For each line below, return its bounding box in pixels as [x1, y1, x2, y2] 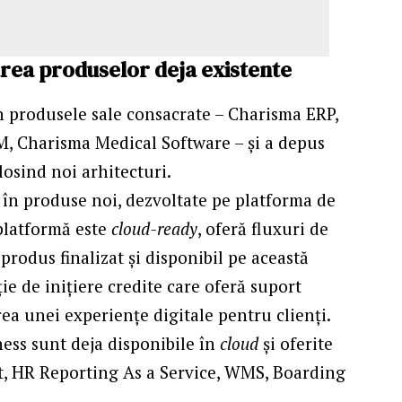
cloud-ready [111, 216, 198, 240]
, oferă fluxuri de [197, 216, 329, 240]
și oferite [258, 331, 334, 354]
